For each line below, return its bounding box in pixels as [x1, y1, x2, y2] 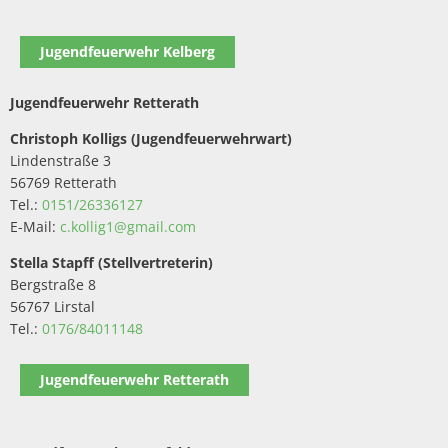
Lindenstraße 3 [10, 151, 111, 170]
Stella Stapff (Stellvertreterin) [10, 253, 213, 272]
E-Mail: [10, 217, 60, 236]
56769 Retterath [10, 173, 117, 192]
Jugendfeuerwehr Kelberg [40, 42, 215, 61]
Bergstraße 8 [10, 275, 96, 294]
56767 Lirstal [10, 297, 95, 316]
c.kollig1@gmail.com [60, 217, 196, 236]
